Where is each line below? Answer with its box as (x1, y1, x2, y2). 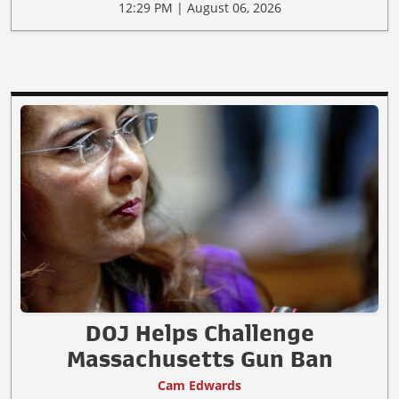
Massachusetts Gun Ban (66, 347, 333, 371)
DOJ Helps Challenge (85, 322, 314, 346)
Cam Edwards (158, 377, 241, 395)
